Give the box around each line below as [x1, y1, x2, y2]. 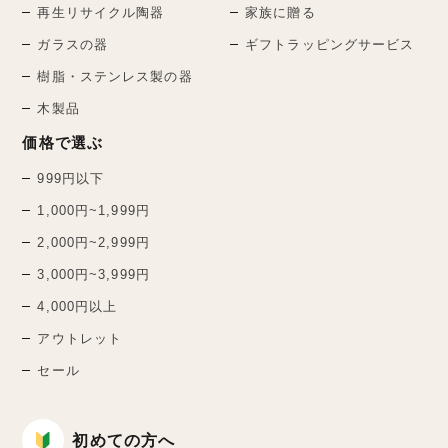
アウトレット [37, 331, 123, 347]
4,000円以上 [37, 299, 118, 315]
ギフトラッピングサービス [245, 37, 415, 53]
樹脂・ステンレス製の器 [37, 69, 193, 85]
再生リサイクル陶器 [37, 5, 165, 21]
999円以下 [37, 171, 105, 187]
